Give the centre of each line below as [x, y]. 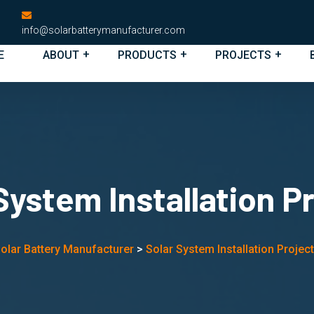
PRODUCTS [147, 55]
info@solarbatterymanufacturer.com [104, 30]
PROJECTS [243, 55]
